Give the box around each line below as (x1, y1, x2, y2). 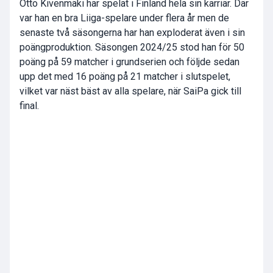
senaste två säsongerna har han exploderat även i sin (19, 27, 245, 39)
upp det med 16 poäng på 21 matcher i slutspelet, (19, 71, 230, 83)
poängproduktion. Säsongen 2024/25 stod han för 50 (19, 41, 244, 54)
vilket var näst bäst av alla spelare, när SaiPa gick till (19, 85, 241, 97)
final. (19, 100, 39, 112)
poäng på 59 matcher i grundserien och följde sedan (19, 56, 239, 68)
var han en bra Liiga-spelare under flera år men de (19, 12, 229, 24)
